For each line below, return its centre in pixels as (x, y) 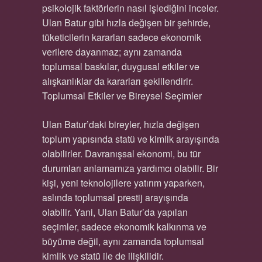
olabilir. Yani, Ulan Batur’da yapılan (115, 212)
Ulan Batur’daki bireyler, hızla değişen (120, 124)
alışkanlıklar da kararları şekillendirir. (117, 81)
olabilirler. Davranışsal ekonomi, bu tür (121, 154)
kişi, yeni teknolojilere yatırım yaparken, (123, 183)
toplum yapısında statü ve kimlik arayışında (130, 139)
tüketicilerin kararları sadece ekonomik (121, 37)
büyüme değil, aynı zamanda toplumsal (123, 241)
